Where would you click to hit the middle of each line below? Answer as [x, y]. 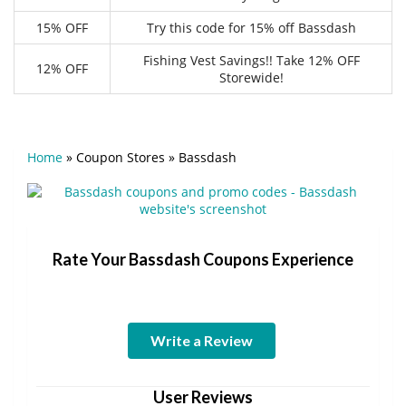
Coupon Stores [121, 157]
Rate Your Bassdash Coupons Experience [203, 259]
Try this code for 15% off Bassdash [251, 27]
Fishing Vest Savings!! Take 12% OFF [251, 60]
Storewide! [251, 77]
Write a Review [201, 340]
